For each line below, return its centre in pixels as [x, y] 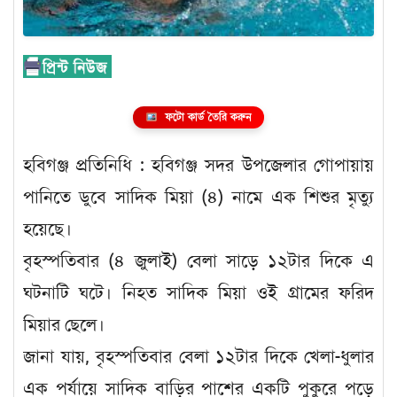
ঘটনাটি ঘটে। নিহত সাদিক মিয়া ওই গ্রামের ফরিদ [198, 292]
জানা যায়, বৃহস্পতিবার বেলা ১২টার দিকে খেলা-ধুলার [198, 356]
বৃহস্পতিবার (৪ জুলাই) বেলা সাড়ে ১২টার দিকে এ [198, 261]
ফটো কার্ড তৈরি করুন [208, 117]
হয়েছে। [47, 229]
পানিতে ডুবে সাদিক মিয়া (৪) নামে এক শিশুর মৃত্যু [198, 197]
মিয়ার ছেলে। [64, 324]
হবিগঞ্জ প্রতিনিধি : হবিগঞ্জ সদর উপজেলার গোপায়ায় [198, 165]
